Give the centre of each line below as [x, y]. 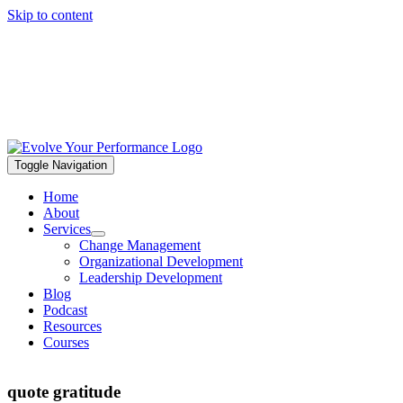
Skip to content [50, 15]
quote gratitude [64, 391]
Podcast [65, 310]
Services [67, 229]
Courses [66, 342]
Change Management [140, 245]
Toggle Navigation [61, 165]
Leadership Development [151, 278]
